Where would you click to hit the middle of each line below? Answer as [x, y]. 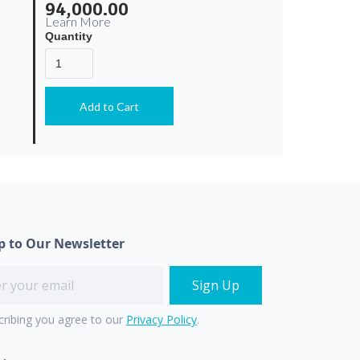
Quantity [69, 36]
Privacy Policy [162, 319]
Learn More [78, 21]
